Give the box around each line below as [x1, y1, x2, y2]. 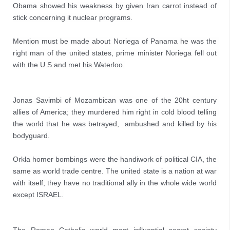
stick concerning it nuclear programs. [13, 13, 132, 22]
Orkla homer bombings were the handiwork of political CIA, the [13, 155, 217, 163]
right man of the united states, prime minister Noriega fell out [13, 49, 217, 57]
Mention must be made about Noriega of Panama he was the [13, 37, 217, 45]
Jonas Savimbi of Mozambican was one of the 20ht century [13, 96, 217, 104]
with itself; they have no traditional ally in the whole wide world [13, 179, 217, 187]
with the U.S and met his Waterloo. [13, 61, 125, 69]
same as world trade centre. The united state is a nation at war [13, 167, 217, 175]
